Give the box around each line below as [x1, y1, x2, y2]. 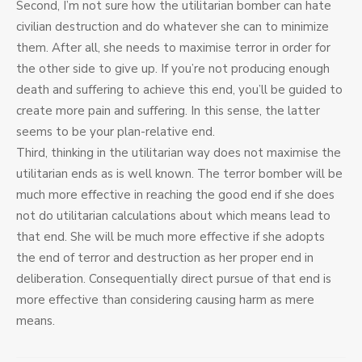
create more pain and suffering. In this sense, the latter [16, 103, 320, 120]
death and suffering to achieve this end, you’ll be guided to [16, 82, 343, 99]
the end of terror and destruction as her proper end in [16, 250, 314, 267]
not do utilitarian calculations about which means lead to [16, 208, 330, 225]
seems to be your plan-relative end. [16, 124, 215, 141]
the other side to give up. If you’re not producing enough [16, 61, 330, 78]
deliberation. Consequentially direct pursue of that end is [16, 271, 331, 288]
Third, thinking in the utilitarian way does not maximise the [16, 145, 341, 162]
